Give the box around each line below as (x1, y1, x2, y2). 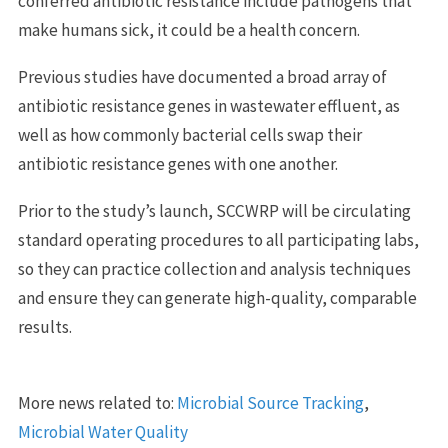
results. (17, 315, 72, 338)
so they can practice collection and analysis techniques (17, 257, 411, 280)
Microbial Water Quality (17, 420, 188, 443)
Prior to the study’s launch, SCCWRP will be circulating (17, 199, 411, 222)
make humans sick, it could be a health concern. (17, 18, 360, 41)
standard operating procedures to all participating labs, (17, 228, 419, 251)
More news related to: (17, 391, 177, 414)
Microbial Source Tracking (176, 391, 364, 414)
